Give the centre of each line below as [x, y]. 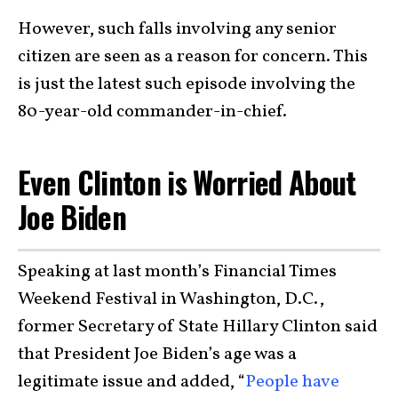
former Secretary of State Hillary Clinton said [198, 326]
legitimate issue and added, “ [131, 382]
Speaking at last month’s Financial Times [177, 271]
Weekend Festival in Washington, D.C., [171, 299]
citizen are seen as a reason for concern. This [193, 57]
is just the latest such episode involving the [187, 85]
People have [292, 382]
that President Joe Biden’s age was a [157, 354]
